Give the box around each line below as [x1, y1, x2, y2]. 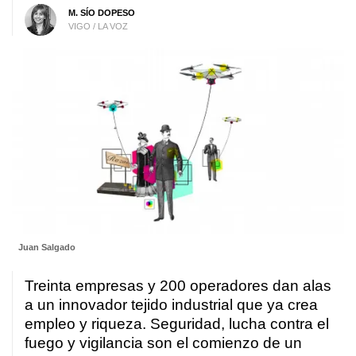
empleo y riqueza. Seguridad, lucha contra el [25, 315, 329, 333]
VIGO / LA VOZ [68, 21, 128, 31]
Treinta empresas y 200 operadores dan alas [25, 277, 331, 295]
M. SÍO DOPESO [68, 7, 135, 17]
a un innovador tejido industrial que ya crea [25, 296, 318, 314]
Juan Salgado [17, 242, 75, 253]
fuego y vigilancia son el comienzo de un [25, 335, 302, 352]
